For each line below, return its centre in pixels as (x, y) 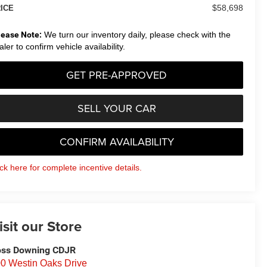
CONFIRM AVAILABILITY (117, 141)
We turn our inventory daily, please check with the (136, 34)
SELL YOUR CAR (117, 108)
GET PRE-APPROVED (117, 74)
